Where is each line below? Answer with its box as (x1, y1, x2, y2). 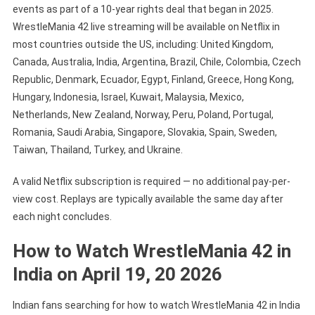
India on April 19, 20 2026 (12, 264, 222, 285)
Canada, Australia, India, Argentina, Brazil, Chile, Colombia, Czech (12, 56, 301, 68)
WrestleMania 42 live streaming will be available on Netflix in (12, 21, 280, 33)
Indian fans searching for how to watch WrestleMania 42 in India (12, 300, 300, 311)
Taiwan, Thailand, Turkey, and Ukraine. (12, 144, 183, 156)
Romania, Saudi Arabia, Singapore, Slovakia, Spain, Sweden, (12, 127, 277, 139)
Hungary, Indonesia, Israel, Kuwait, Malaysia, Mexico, (12, 91, 244, 103)
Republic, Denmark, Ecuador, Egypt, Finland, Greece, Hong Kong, (12, 74, 294, 86)
